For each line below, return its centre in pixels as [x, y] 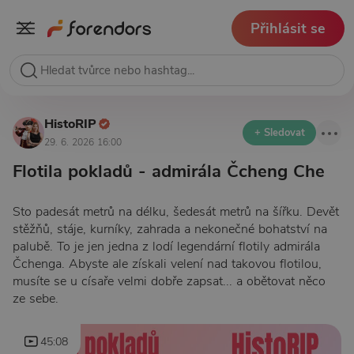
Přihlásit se [288, 28]
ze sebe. [36, 298]
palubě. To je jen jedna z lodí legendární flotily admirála [166, 246]
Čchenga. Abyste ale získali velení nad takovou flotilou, [167, 264]
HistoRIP [70, 124]
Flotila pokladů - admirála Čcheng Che [169, 171]
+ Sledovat [279, 133]
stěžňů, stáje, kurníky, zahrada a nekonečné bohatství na [170, 229]
